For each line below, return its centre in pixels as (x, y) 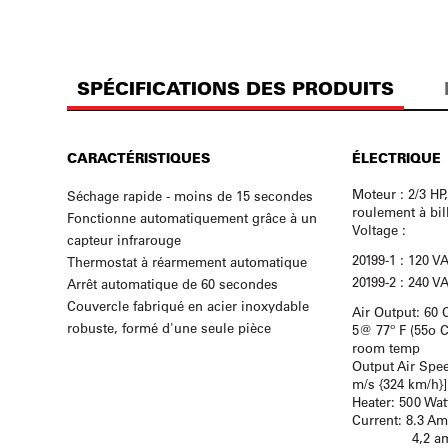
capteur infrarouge (124, 239)
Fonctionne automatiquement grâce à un (192, 217)
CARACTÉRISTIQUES (139, 157)
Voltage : (378, 229)
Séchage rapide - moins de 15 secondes (190, 195)
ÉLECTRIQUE (396, 157)
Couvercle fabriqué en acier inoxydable (188, 305)
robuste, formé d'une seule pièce (169, 327)
